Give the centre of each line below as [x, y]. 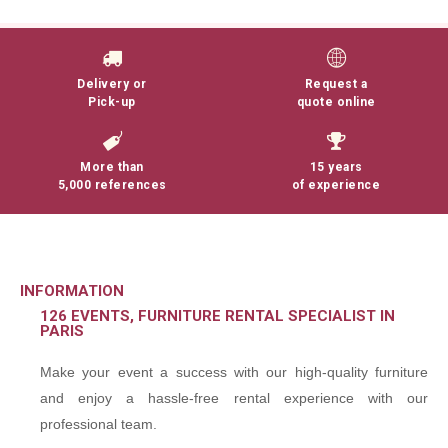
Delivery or [112, 84]
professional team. [98, 424]
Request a [336, 84]
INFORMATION [72, 291]
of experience [336, 185]
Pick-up [112, 102]
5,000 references [112, 185]
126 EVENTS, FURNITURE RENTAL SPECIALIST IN [217, 316]
